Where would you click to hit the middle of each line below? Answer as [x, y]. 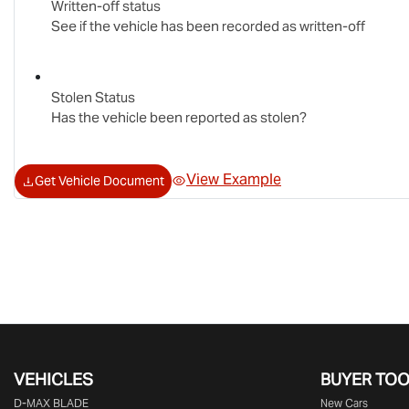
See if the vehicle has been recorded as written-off [208, 26]
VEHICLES [53, 379]
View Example [234, 180]
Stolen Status [93, 97]
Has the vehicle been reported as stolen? [179, 117]
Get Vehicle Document [100, 180]
